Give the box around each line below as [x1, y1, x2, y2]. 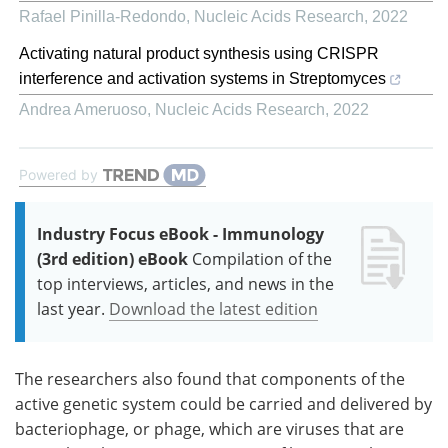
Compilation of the [192, 247, 332, 270]
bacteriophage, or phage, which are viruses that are [15, 417, 404, 440]
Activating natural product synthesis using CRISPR [19, 44, 379, 62]
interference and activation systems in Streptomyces [19, 69, 386, 87]
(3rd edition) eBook [37, 247, 188, 270]
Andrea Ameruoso [19, 100, 147, 118]
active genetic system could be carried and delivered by [15, 392, 432, 415]
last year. [37, 297, 105, 320]
